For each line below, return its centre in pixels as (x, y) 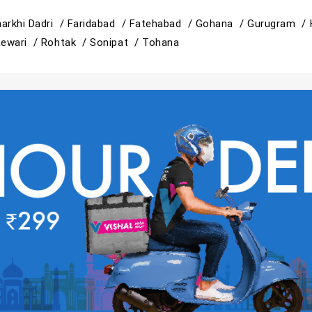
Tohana (161, 42)
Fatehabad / (162, 23)
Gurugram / (279, 23)
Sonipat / (116, 42)
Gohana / (221, 23)
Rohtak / (65, 42)
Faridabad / (98, 23)
